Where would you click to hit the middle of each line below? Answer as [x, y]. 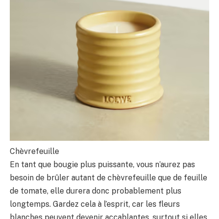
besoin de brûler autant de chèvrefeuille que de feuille [109, 178]
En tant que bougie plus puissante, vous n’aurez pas [102, 165]
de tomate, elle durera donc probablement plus [96, 191]
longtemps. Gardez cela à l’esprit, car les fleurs [95, 204]
